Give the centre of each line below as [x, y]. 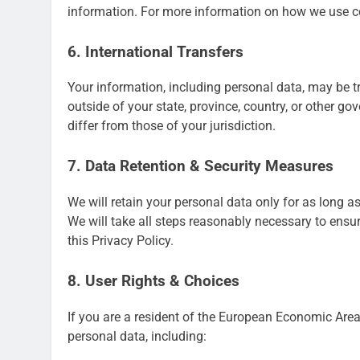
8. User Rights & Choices [153, 281]
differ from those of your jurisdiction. [172, 126]
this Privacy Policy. [121, 240]
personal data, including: [137, 336]
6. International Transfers [155, 52]
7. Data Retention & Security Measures [200, 167]
